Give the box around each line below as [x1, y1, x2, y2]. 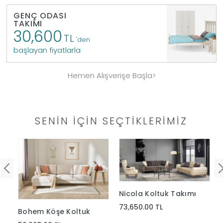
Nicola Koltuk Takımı [119, 188, 197, 199]
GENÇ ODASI [13, 9, 67, 21]
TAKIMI [13, 17, 43, 29]
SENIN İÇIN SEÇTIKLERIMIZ [35, 114, 188, 128]
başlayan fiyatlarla [13, 44, 81, 55]
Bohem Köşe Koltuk [18, 206, 91, 217]
